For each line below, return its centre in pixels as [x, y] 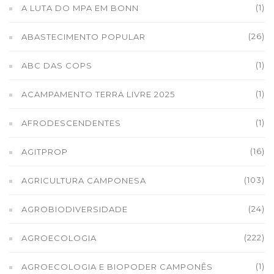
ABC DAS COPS [57, 65]
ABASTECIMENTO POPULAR [83, 37]
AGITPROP [45, 152]
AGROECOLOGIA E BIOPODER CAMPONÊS [117, 267]
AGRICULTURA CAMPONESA [84, 180]
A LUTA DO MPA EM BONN [80, 8]
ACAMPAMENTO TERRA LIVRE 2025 [98, 94]
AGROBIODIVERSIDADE [75, 209]
